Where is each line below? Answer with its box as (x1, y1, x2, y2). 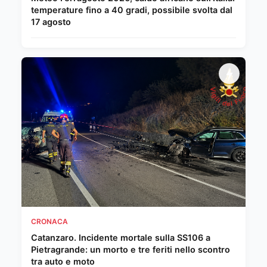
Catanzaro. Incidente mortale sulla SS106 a (31, 232, 210, 243)
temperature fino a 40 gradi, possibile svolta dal (31, 5, 232, 15)
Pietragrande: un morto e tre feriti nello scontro (31, 244, 230, 254)
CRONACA (31, 216, 68, 226)
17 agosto (31, 17, 71, 27)
